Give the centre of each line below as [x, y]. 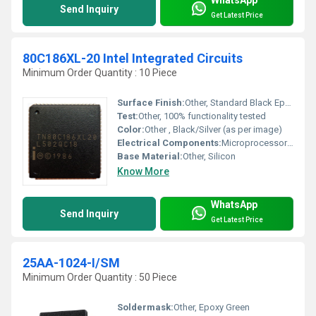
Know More [143, 172]
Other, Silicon [209, 157]
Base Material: [150, 157]
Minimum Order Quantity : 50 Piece [100, 278]
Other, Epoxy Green [212, 308]
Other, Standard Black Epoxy [235, 103]
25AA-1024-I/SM [71, 263]
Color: [131, 130]
